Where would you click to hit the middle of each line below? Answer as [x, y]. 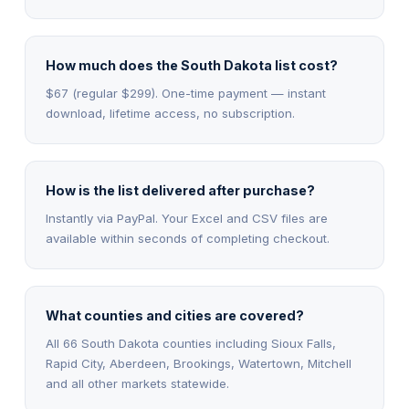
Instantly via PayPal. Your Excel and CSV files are [186, 218]
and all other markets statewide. [137, 383]
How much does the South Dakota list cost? [191, 65]
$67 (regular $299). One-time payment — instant [185, 93]
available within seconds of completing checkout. [187, 238]
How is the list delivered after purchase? [180, 190]
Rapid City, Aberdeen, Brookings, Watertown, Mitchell [198, 363]
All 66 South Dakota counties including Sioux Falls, [190, 343]
